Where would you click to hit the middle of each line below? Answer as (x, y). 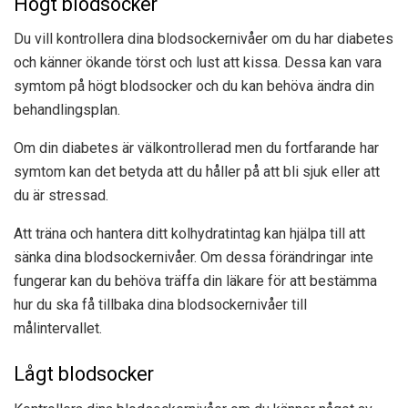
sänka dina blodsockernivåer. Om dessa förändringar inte (194, 258)
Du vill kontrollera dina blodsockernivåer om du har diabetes (204, 39)
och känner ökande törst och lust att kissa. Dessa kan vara (198, 63)
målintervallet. (58, 329)
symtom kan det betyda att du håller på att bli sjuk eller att (197, 172)
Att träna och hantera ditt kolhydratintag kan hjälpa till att (189, 234)
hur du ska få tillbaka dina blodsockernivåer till (160, 305)
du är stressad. (61, 196)
